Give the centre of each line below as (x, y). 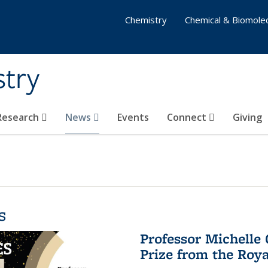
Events (133, 117)
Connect (188, 117)
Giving (247, 117)
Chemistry (146, 20)
